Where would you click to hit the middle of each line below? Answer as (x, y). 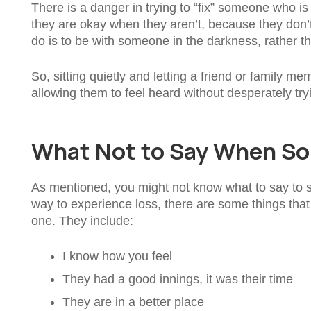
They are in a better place (133, 302)
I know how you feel (117, 256)
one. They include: (82, 220)
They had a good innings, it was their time (178, 279)
